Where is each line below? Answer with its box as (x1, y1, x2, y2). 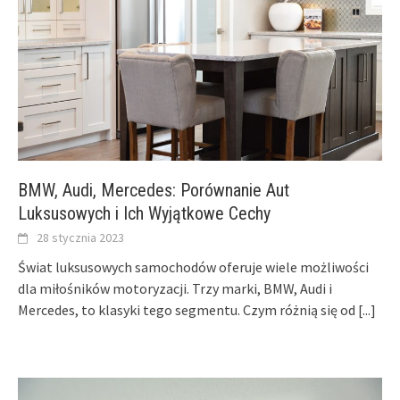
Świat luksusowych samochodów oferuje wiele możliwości (18, 258, 369, 277)
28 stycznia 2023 (37, 229, 124, 246)
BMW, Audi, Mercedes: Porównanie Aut (18, 179, 289, 202)
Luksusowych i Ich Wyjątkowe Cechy (18, 203, 271, 225)
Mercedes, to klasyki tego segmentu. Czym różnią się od (18, 301, 358, 320)
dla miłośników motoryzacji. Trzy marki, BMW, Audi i (18, 279, 332, 298)
